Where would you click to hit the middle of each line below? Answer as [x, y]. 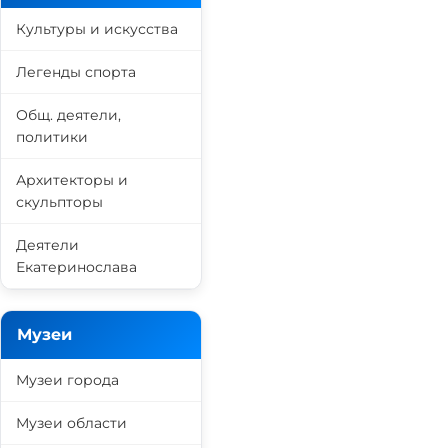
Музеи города [67, 380]
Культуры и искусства [97, 29]
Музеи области [71, 423]
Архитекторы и [72, 180]
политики [52, 137]
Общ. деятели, [68, 115]
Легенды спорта [76, 72]
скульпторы [59, 202]
